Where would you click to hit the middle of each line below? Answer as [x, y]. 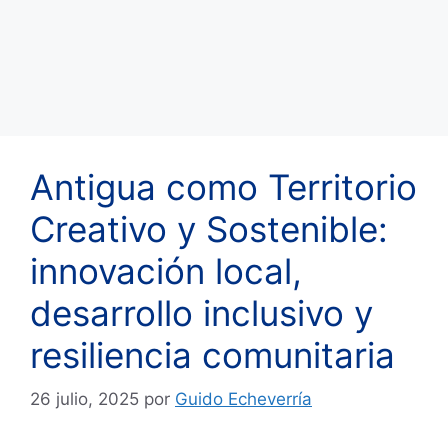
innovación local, [166, 270]
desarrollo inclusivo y [201, 312]
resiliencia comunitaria [212, 354]
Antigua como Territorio [223, 186]
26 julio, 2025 [84, 399]
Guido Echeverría [243, 399]
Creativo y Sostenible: [209, 228]
